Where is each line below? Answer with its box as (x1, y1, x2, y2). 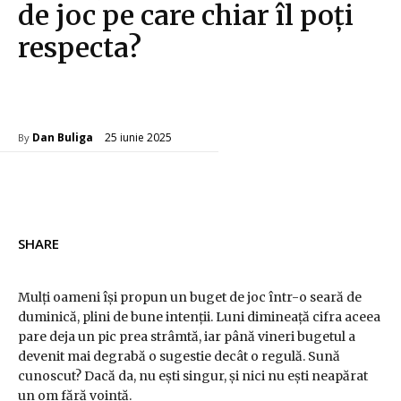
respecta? (18, 30, 141, 65)
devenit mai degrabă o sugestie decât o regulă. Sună (18, 348, 340, 365)
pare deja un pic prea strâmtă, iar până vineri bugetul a (18, 328, 355, 346)
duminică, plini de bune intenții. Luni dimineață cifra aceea (18, 309, 380, 326)
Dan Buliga (32, 130, 93, 146)
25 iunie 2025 (105, 129, 172, 145)
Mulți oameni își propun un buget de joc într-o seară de (18, 289, 362, 306)
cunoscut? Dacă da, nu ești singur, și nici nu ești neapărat (18, 368, 368, 385)
